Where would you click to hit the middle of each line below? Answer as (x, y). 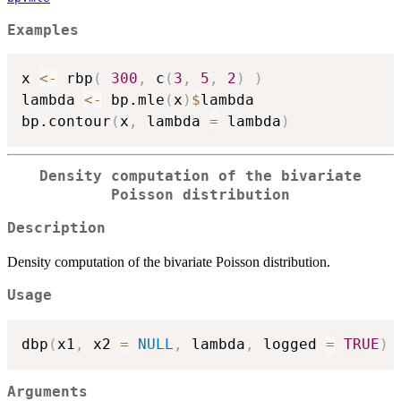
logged (290, 344)
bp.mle (133, 100)
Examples (43, 30)
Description (56, 228)
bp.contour (66, 122)
